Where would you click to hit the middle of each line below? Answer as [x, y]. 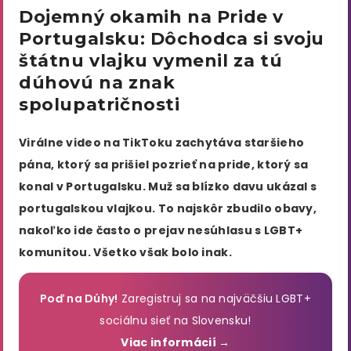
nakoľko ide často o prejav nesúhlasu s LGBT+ [161, 230]
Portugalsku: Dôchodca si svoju [172, 38]
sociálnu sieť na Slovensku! [175, 321]
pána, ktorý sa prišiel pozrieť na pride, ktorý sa [164, 164]
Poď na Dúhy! [79, 299]
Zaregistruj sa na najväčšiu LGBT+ [214, 299]
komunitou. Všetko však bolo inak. [125, 252]
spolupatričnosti [100, 104]
